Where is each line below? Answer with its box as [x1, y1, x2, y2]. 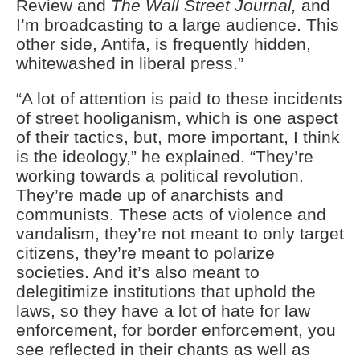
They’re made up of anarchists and [16, 186, 284, 205]
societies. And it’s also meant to [16, 263, 260, 282]
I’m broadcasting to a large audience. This [16, 15, 339, 35]
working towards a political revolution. [16, 166, 304, 186]
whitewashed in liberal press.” [16, 54, 243, 73]
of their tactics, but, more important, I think [16, 128, 340, 147]
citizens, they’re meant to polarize [16, 243, 275, 263]
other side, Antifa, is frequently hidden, [16, 35, 311, 54]
